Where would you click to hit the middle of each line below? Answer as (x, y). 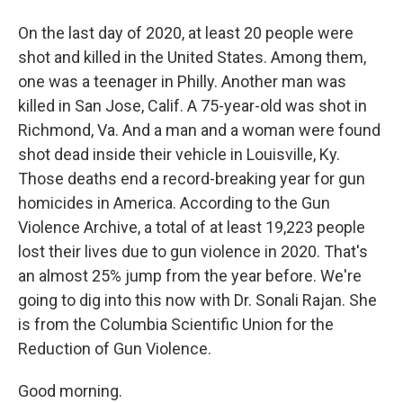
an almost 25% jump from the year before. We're (190, 276)
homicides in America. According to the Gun (174, 203)
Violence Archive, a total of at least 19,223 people (192, 227)
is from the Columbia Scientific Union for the (176, 324)
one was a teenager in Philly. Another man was (182, 81)
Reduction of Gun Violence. (115, 349)
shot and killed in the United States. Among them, (192, 57)
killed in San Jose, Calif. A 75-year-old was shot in (193, 106)
